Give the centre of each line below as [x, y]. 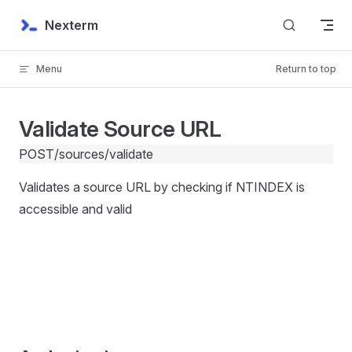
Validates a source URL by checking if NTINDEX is [162, 187]
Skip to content [55, 22]
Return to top [306, 69]
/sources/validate [104, 154]
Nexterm [71, 25]
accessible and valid [75, 209]
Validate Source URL [120, 129]
